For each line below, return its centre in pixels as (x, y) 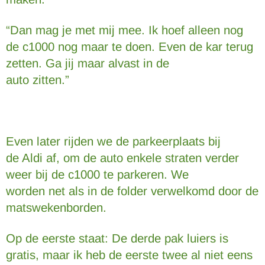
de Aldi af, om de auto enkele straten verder (122, 158)
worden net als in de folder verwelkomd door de (132, 191)
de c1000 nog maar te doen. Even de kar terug (130, 47)
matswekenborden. (56, 208)
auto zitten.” (38, 80)
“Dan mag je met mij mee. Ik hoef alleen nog (125, 30)
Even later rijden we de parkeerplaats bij (113, 141)
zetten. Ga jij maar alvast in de (88, 63)
